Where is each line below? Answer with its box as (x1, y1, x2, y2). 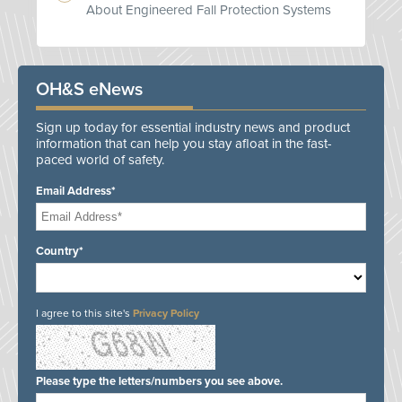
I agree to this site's (36, 307, 133, 320)
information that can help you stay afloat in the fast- (36, 135, 332, 153)
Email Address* (36, 184, 116, 199)
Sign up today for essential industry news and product (36, 119, 350, 136)
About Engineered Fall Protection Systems (86, 2, 331, 19)
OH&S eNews (36, 79, 143, 101)
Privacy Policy (133, 307, 199, 320)
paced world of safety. (36, 152, 164, 169)
